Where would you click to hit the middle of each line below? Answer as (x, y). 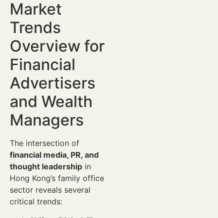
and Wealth (51, 102)
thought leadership (46, 167)
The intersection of (45, 143)
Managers (47, 120)
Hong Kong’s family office (57, 178)
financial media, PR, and (54, 155)
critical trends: (36, 202)
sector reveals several (50, 190)
